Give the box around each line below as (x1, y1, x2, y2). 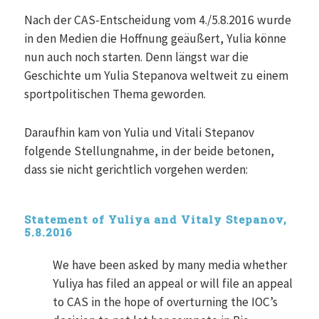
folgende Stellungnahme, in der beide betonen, (24, 143, 275, 159)
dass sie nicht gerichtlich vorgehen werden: (24, 162, 249, 178)
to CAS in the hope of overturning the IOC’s (53, 294, 278, 310)
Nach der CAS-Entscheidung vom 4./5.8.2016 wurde (24, 12, 292, 28)
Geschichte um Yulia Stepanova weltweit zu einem (24, 68, 289, 84)
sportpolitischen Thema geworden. (24, 86, 206, 103)
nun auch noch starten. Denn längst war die (24, 49, 249, 66)
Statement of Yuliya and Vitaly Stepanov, (24, 212, 288, 227)
